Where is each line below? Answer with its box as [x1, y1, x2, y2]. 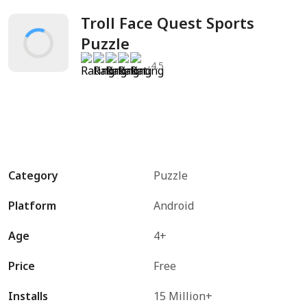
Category [8, 168, 58, 183]
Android [153, 198, 194, 213]
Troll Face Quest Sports [81, 12, 254, 33]
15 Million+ [153, 288, 212, 304]
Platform [8, 198, 56, 213]
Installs [8, 288, 48, 304]
